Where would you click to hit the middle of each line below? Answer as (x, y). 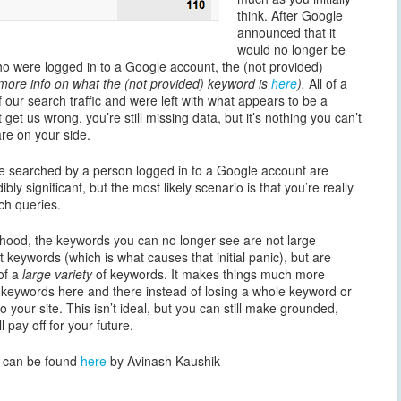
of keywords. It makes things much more (209, 274)
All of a (326, 84)
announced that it (286, 33)
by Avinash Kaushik (163, 361)
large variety (57, 274)
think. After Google (290, 16)
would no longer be (291, 50)
